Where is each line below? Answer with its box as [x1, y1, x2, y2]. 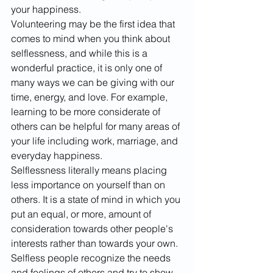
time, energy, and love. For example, [11, 90, 170, 103]
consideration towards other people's [11, 222, 175, 235]
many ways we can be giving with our [11, 76, 177, 88]
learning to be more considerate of [11, 105, 163, 118]
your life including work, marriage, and [11, 134, 180, 147]
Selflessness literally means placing [11, 163, 169, 176]
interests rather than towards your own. [11, 236, 180, 249]
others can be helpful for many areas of [11, 119, 182, 132]
